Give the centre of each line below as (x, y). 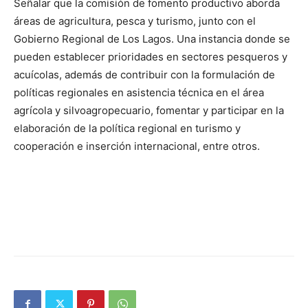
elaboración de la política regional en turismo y (127, 129)
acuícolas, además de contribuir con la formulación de (144, 75)
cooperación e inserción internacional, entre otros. (137, 146)
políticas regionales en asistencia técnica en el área (139, 93)
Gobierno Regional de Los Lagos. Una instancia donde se (152, 39)
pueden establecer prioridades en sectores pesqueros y (151, 57)
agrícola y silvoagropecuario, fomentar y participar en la (149, 111)
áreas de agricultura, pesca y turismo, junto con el (135, 21)
